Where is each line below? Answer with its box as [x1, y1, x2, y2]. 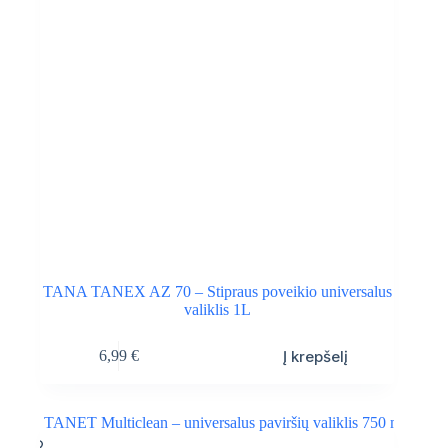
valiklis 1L [183, 300, 251, 318]
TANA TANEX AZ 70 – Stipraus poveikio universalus [42, 282, 392, 300]
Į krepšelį [283, 346, 349, 366]
